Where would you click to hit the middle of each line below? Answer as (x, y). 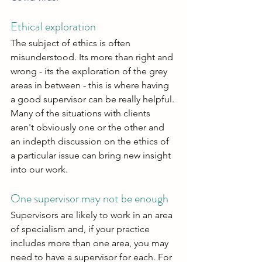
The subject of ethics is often (72, 43)
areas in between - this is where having (91, 85)
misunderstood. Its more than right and (93, 57)
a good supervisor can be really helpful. (94, 99)
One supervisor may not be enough (89, 199)
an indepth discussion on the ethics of (91, 142)
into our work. (39, 170)
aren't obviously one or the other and (89, 127)
